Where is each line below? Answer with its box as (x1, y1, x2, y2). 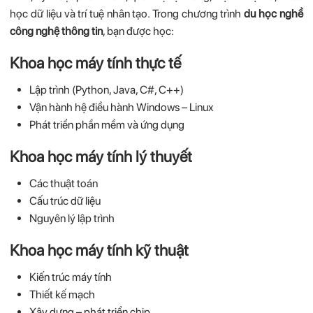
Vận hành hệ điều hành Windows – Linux (29, 101, 214, 115)
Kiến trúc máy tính (29, 270, 112, 284)
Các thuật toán (29, 177, 98, 191)
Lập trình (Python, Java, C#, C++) (29, 83, 184, 97)
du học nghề (244, 7, 303, 21)
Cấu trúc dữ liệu (29, 194, 101, 208)
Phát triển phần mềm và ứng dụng (29, 118, 184, 132)
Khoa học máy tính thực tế (10, 54, 182, 73)
